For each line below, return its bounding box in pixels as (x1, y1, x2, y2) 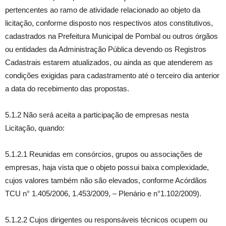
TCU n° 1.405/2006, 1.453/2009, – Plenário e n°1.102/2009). (5, 189, 201, 198)
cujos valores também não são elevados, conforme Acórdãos (5, 176, 207, 185)
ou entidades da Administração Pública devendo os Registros (5, 45, 206, 53)
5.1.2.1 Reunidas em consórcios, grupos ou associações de (5, 150, 202, 158)
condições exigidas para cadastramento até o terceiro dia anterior (5, 71, 219, 80)
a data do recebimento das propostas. (5, 84, 129, 93)
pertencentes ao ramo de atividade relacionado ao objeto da (5, 6, 200, 14)
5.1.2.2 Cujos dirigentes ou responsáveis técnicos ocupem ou (5, 215, 207, 224)
